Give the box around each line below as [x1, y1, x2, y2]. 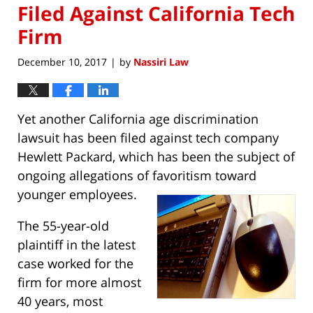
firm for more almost [17, 274, 141, 291]
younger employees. [17, 186, 137, 203]
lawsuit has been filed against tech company [17, 129, 279, 147]
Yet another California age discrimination [17, 110, 259, 128]
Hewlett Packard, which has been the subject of [17, 148, 295, 166]
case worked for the [17, 255, 133, 272]
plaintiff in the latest [17, 236, 136, 254]
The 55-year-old [17, 217, 109, 235]
